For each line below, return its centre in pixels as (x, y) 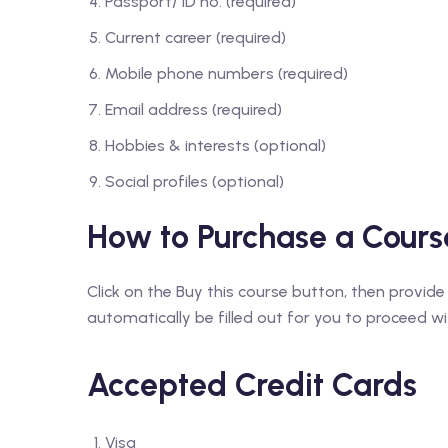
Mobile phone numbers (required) (226, 73)
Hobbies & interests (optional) (215, 145)
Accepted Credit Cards (252, 385)
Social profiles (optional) (194, 181)
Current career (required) (195, 37)
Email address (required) (193, 109)
